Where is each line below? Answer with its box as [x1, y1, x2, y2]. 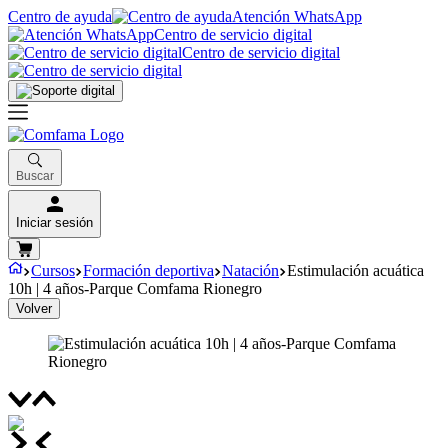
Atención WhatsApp [232, 8, 362, 25]
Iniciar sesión [16, 215, 93, 231]
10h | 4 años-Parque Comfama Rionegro [8, 279, 262, 297]
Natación [222, 261, 279, 279]
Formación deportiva [83, 261, 214, 279]
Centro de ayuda [8, 8, 112, 25]
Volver [16, 300, 52, 316]
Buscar [16, 168, 54, 183]
